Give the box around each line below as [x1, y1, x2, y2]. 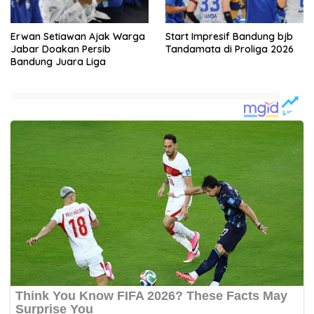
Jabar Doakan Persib [11, 43, 111, 56]
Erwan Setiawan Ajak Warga [11, 30, 145, 43]
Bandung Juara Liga [11, 55, 106, 69]
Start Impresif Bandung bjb [165, 30, 293, 43]
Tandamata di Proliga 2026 [165, 43, 294, 56]
